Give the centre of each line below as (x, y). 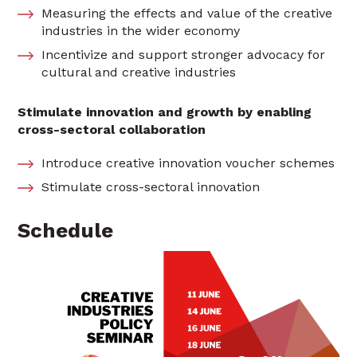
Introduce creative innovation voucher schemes (188, 163)
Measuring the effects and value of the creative (187, 13)
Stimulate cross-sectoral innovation (151, 187)
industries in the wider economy (141, 31)
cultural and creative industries (139, 72)
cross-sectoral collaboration (112, 129)
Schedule (66, 230)
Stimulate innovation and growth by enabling (165, 112)
